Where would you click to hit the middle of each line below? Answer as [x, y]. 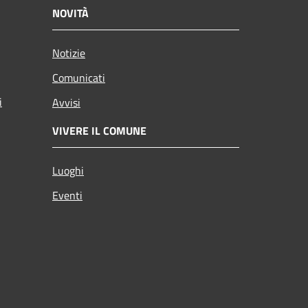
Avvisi [66, 102]
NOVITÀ [70, 13]
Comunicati [79, 77]
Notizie [69, 53]
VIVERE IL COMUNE [99, 130]
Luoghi [68, 170]
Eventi [67, 195]
